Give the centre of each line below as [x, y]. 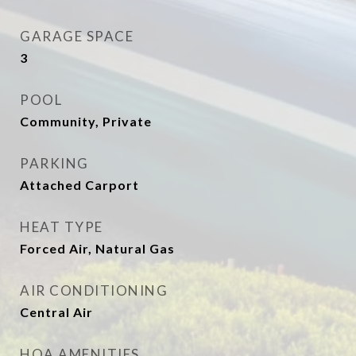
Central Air [56, 312]
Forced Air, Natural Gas [97, 248]
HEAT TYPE [62, 227]
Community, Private [86, 121]
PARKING [54, 163]
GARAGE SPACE [77, 36]
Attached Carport [79, 185]
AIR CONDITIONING [94, 290]
